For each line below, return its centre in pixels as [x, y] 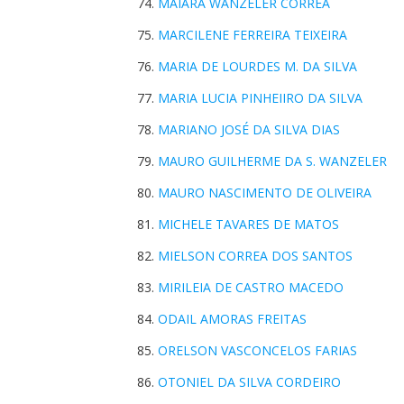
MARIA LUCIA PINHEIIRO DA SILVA [260, 98]
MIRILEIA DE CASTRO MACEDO [251, 287]
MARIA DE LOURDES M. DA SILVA [257, 66]
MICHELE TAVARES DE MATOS [248, 224]
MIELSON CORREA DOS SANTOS [255, 256]
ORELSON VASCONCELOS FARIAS [257, 350]
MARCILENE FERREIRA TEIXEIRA [252, 35]
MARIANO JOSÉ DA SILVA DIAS [249, 129]
